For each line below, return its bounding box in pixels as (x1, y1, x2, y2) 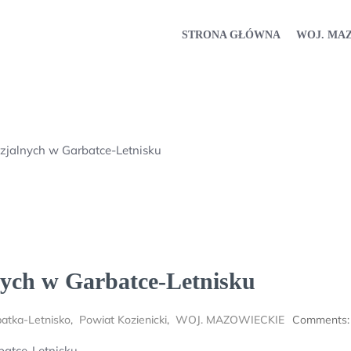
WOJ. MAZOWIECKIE (175, 313, 284, 327)
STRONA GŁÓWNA (182, 28, 280, 41)
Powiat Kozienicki (79, 313, 167, 327)
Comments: (292, 313, 349, 327)
